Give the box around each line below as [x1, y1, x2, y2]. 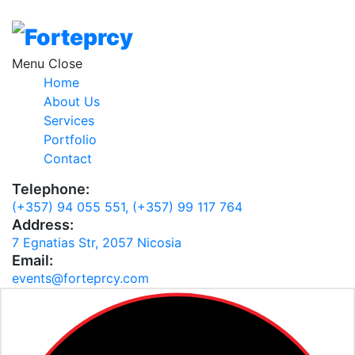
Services [44, 113, 94, 129]
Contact [44, 151, 92, 167]
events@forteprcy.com [12, 270, 149, 287]
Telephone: [12, 181, 90, 198]
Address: [12, 216, 74, 234]
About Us [44, 94, 100, 110]
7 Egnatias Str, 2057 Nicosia [12, 235, 181, 251]
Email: [12, 252, 53, 269]
